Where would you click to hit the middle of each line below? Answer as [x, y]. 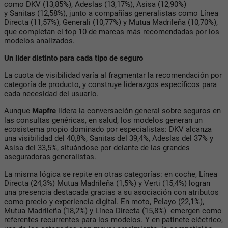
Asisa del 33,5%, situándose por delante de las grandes [97, 147]
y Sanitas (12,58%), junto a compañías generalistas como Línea [111, 13]
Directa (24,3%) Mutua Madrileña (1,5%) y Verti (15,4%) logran [107, 183]
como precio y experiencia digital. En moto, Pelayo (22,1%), [104, 201]
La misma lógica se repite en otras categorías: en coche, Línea [111, 174]
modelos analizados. [39, 40]
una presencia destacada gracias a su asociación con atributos [111, 192]
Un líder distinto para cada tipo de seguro [74, 58]
